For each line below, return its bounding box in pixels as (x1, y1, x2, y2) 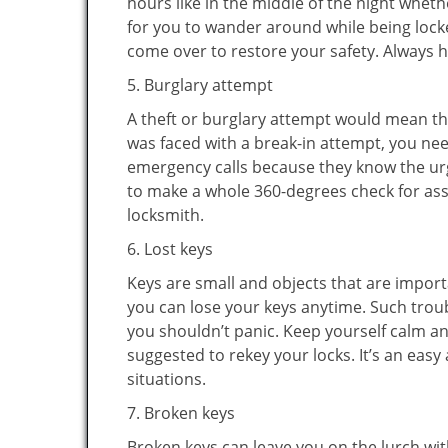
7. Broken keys (127, 402, 235, 424)
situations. (127, 368, 206, 390)
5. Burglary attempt (127, 74, 273, 96)
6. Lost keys (127, 238, 213, 260)
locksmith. (127, 204, 204, 226)
